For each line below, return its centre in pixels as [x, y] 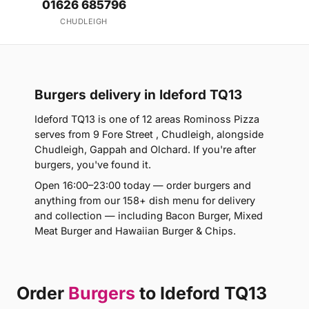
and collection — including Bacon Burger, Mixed [149, 216]
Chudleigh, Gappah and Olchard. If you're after [145, 149]
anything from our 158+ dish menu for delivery [145, 200]
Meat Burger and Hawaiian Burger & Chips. [135, 231]
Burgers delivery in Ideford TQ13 [138, 95]
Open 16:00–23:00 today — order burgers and [143, 185]
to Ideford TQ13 [201, 293]
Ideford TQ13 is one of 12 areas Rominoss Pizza [147, 119]
